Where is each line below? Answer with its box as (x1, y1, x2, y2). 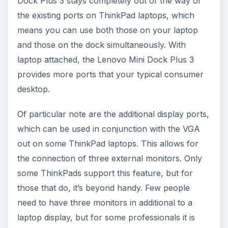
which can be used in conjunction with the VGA (17, 124, 200, 134)
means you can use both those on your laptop (17, 25, 198, 36)
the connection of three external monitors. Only (17, 153, 202, 164)
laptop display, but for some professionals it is (17, 212, 195, 223)
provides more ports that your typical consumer (17, 69, 204, 80)
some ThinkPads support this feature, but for (17, 168, 193, 179)
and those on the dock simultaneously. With (17, 40, 186, 50)
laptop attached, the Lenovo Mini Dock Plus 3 (17, 54, 194, 65)
